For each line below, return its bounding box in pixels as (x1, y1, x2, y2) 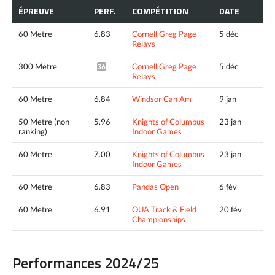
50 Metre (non (18, 116, 69, 126)
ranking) (18, 126, 47, 136)
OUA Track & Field (132, 204, 196, 214)
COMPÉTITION (132, 4, 188, 17)
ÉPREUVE (18, 4, 54, 17)
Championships (132, 214, 185, 224)
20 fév (219, 204, 242, 214)
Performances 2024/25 (12, 251, 159, 274)
